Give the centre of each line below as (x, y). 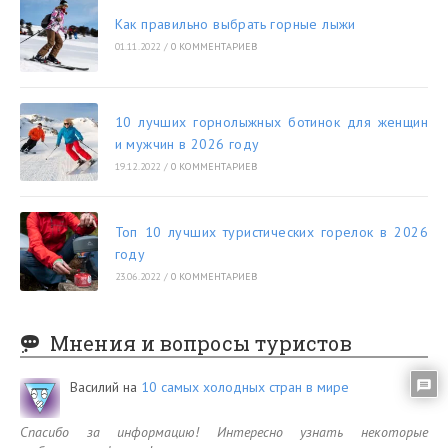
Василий (94, 386)
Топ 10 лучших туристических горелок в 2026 (271, 231)
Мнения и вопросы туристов (201, 342)
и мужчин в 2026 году (187, 144)
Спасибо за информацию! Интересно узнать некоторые (224, 431)
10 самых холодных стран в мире (245, 386)
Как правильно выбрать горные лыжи (235, 23)
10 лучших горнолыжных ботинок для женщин (271, 122)
